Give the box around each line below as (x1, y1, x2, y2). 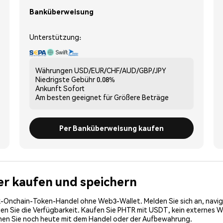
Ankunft (35, 83, 62, 93)
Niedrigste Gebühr (35, 74, 95, 84)
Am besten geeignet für (35, 92, 112, 102)
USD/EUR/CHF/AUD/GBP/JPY (74, 65, 166, 75)
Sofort (63, 83, 85, 93)
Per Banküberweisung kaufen (59, 123, 164, 132)
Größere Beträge (114, 92, 169, 102)
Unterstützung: (29, 32, 81, 41)
